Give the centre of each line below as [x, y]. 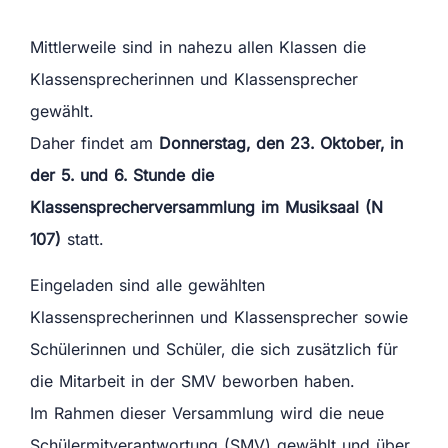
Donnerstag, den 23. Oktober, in [281, 142]
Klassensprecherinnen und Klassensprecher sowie [219, 317]
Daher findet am [94, 142]
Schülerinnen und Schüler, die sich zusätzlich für [214, 349]
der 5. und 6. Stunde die [122, 174]
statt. [85, 238]
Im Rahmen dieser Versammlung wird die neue [207, 413]
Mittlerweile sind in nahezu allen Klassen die [198, 46]
